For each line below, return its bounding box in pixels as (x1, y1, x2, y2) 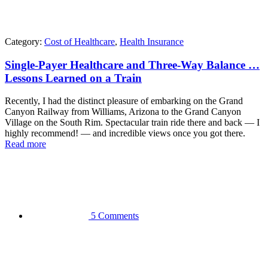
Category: (5, 36, 44, 47)
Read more (5, 139, 46, 150)
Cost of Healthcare (44, 36, 115, 47)
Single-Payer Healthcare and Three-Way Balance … (5, 58, 260, 71)
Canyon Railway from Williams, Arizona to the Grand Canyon (5, 106, 241, 117)
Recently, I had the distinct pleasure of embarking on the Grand (5, 96, 243, 106)
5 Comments (91, 211, 139, 221)
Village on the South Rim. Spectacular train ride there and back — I (5, 117, 260, 128)
